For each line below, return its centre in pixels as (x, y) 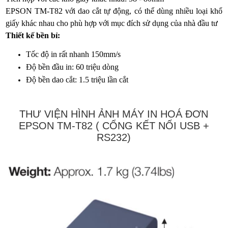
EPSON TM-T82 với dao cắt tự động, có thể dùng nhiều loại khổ (114, 11)
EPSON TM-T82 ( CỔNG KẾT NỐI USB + (114, 126)
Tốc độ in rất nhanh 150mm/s (74, 54)
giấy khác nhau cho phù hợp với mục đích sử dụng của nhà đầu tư (112, 23)
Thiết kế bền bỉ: (33, 35)
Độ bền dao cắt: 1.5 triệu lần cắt (77, 80)
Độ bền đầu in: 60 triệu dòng (73, 67)
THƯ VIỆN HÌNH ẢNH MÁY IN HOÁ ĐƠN (114, 114)
